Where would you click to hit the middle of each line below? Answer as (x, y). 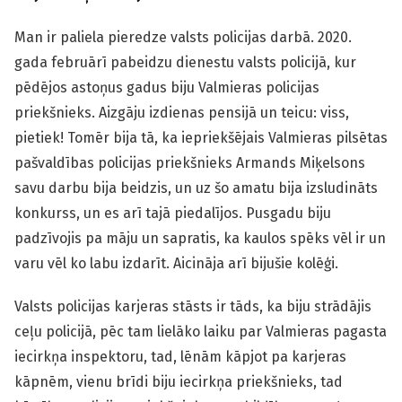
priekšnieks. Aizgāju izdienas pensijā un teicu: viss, (182, 113)
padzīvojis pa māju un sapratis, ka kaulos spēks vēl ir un (200, 238)
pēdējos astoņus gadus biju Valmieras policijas (167, 87)
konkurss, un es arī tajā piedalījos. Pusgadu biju (173, 213)
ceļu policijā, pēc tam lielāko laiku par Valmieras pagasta (201, 332)
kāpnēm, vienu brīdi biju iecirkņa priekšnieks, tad (179, 382)
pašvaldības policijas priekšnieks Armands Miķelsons (190, 163)
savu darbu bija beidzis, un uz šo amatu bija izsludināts (196, 188)
